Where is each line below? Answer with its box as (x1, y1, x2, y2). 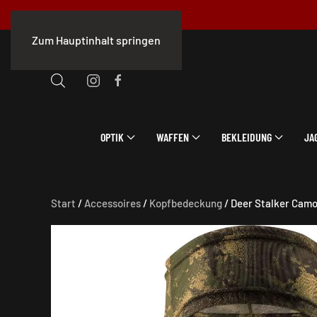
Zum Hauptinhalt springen (32, 33, 161, 47)
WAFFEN (156, 129, 189, 144)
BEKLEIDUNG (221, 129, 272, 144)
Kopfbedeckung (149, 197, 222, 209)
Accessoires (84, 197, 141, 209)
